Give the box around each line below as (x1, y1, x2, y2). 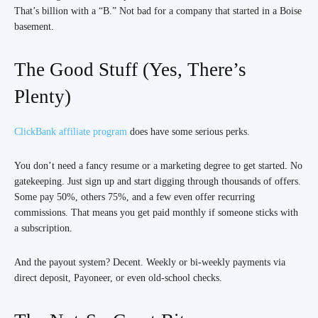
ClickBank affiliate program (14, 126, 127, 137)
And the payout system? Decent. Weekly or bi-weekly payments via (14, 256, 285, 268)
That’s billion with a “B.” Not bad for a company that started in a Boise (14, 5, 302, 16)
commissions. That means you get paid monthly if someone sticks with (14, 207, 298, 218)
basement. (14, 21, 54, 32)
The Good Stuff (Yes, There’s (14, 58, 246, 80)
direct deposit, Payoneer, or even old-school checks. (14, 272, 222, 283)
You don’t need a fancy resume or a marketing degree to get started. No (14, 160, 302, 171)
